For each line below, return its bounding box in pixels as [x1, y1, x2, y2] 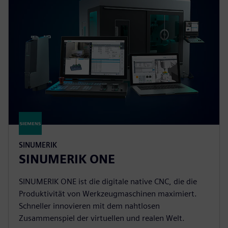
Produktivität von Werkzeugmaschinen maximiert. [19, 188, 197, 198]
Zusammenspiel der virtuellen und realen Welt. [19, 213, 185, 223]
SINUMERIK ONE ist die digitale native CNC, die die [19, 176, 197, 186]
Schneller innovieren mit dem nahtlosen [19, 201, 160, 211]
